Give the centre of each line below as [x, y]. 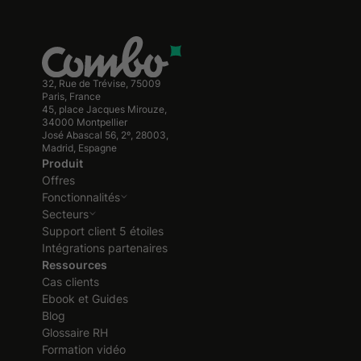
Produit [62, 163]
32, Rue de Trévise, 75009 [101, 83]
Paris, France [71, 96]
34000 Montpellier [85, 122]
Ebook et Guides [85, 298]
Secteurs [65, 214]
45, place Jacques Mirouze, [104, 109]
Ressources [75, 264]
